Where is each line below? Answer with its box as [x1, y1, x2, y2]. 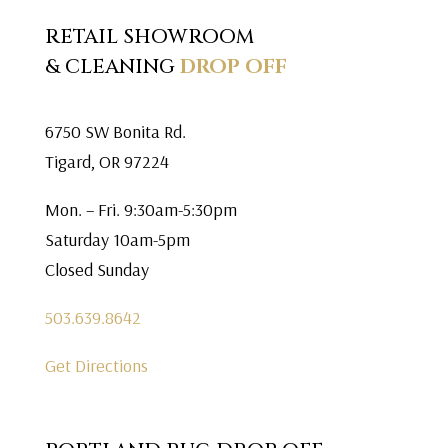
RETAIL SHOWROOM [44, 23, 254, 50]
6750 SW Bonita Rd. [44, 120, 186, 143]
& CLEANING [44, 53, 180, 80]
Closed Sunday [44, 258, 149, 281]
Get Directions [44, 354, 148, 377]
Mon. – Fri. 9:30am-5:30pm [44, 198, 237, 221]
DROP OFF [179, 53, 287, 80]
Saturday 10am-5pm [44, 228, 190, 251]
